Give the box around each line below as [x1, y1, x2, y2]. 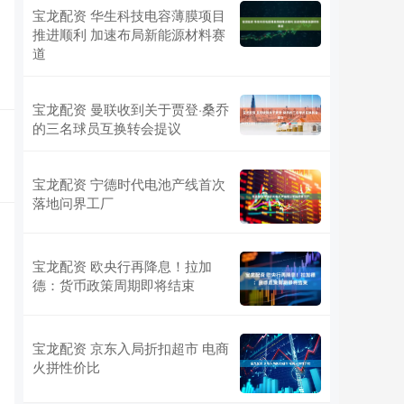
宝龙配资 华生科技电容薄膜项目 [32, 5, 225, 25]
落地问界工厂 [32, 193, 114, 213]
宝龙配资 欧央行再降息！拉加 [32, 256, 212, 276]
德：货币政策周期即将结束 [32, 275, 195, 295]
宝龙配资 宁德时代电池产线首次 [32, 174, 225, 194]
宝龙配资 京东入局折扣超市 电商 [32, 338, 229, 358]
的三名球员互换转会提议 [32, 118, 181, 138]
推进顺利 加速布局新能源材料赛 [32, 24, 225, 44]
